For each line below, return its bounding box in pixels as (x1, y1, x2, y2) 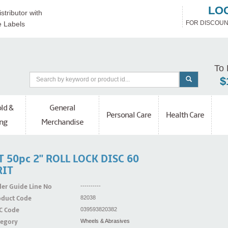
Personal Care (106, 110, 151, 121)
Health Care (166, 110, 204, 121)
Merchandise (41, 117, 83, 128)
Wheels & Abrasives (80, 218, 130, 224)
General (49, 103, 75, 113)
